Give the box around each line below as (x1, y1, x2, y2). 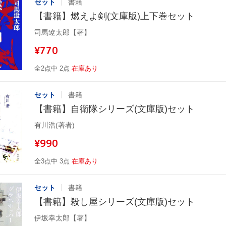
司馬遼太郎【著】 (34, 28, 91, 36)
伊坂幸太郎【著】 (34, 213, 91, 222)
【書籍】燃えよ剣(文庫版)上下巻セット (34, 11, 195, 21)
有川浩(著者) (34, 121, 75, 129)
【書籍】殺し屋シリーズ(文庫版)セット (34, 196, 195, 207)
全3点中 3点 (34, 157, 70, 165)
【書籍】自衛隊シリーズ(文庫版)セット (34, 103, 195, 114)
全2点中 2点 (34, 64, 70, 72)
